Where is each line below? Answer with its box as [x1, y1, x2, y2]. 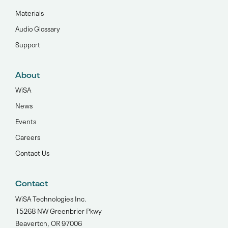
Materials [15, 7, 44, 17]
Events [15, 116, 36, 126]
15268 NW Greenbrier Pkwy [15, 205, 102, 215]
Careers [15, 131, 40, 141]
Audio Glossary [15, 23, 60, 33]
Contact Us [15, 147, 49, 157]
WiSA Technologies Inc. [15, 193, 87, 203]
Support [15, 39, 40, 49]
